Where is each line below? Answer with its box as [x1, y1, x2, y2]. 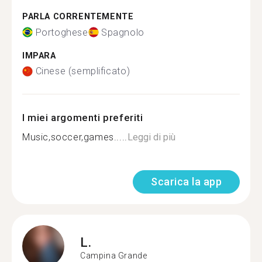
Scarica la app [151, 175, 222, 188]
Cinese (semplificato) [35, 65, 130, 77]
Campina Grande [80, 250, 147, 260]
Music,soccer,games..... [22, 132, 127, 143]
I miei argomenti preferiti [22, 112, 143, 123]
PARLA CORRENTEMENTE [22, 12, 134, 22]
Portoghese [35, 26, 88, 38]
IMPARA [22, 50, 56, 61]
